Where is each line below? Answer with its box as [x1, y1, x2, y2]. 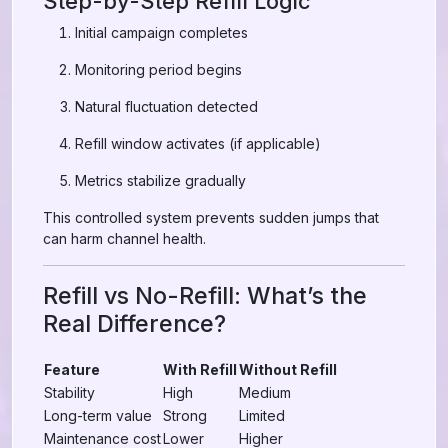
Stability [44, 384, 95, 401]
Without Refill [239, 361, 337, 378]
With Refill [163, 361, 237, 378]
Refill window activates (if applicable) [75, 135, 321, 152]
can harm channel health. [43, 230, 206, 247]
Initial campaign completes [75, 24, 248, 41]
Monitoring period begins [75, 61, 242, 78]
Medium [239, 384, 291, 401]
